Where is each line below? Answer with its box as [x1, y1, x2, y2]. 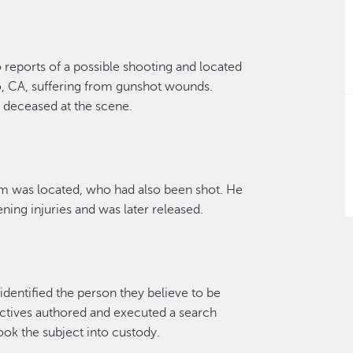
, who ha [80, 183, 128, 197]
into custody [87, 325, 158, 340]
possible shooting [73, 60, 173, 74]
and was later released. [72, 203, 207, 217]
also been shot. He [135, 183, 243, 197]
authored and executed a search [32, 306, 217, 320]
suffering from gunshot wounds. [32, 80, 214, 94]
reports [5, 60, 46, 74]
